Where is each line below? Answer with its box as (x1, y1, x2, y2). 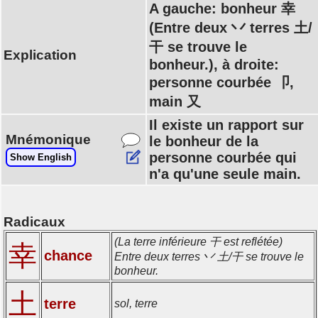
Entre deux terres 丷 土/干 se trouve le (114, 250, 304, 263)
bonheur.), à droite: (149, 57, 279, 72)
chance (44, 247, 92, 263)
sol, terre (114, 297, 158, 309)
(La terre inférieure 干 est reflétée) (114, 235, 283, 248)
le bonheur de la (149, 133, 258, 149)
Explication (4, 48, 77, 62)
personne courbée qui (149, 150, 297, 165)
